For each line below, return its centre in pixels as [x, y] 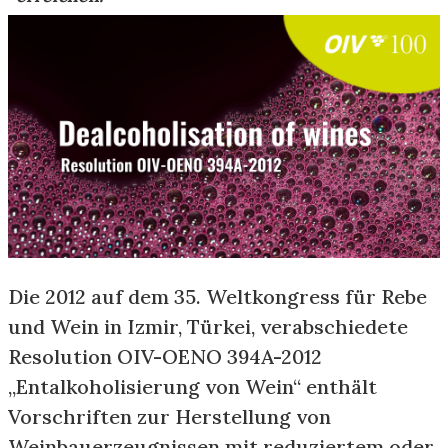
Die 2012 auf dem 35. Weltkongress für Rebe [217, 296]
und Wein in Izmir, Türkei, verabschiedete [208, 326]
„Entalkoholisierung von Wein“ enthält [192, 386]
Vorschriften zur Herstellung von [169, 416]
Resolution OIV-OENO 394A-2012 [165, 356]
